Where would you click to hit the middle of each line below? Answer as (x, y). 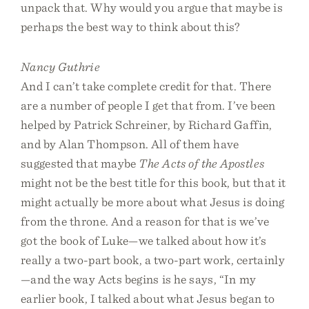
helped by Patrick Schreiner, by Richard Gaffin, (147, 124)
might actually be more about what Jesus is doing (153, 202)
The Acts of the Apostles (202, 163)
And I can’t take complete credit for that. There (146, 86)
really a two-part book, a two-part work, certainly (153, 260)
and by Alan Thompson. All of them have (130, 144)
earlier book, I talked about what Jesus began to (148, 298)
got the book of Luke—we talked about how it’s (144, 240)
